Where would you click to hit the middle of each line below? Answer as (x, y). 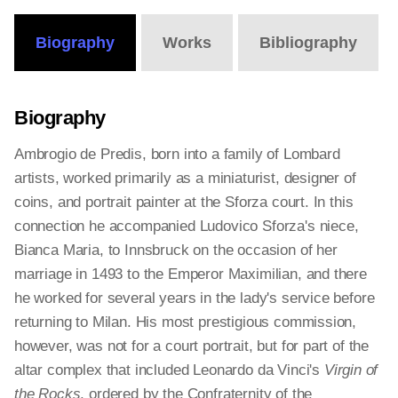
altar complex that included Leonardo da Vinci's (169, 370)
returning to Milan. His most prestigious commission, (186, 322)
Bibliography (308, 43)
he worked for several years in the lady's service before (195, 298)
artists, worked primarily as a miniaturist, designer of (185, 178)
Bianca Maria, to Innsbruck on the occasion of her (176, 250)
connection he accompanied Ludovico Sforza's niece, (187, 226)
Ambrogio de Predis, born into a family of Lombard (177, 154)
